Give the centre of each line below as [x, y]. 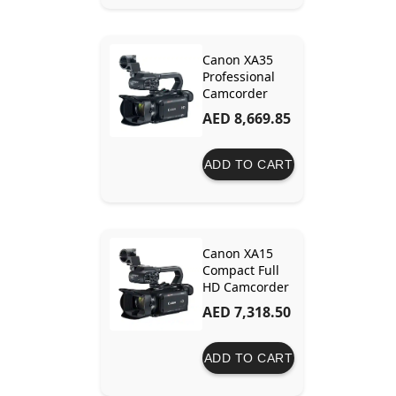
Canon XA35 [237, 60]
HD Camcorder [245, 287]
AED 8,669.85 [246, 118]
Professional [238, 76]
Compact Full [240, 270]
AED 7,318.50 [246, 312]
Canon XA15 [237, 253]
